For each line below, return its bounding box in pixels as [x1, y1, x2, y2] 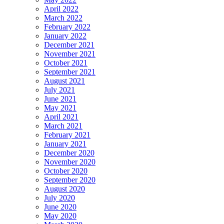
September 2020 [44, 175, 95, 184]
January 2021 [44, 139, 86, 148]
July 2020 [44, 193, 75, 202]
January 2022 [44, 31, 86, 40]
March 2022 [44, 13, 82, 22]
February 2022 [44, 22, 90, 31]
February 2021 [44, 130, 90, 139]
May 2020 [44, 211, 76, 220]
